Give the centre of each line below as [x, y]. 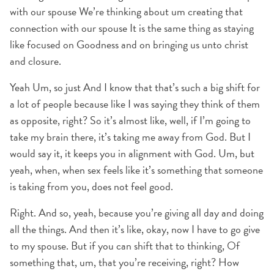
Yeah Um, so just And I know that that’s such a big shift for [135, 87]
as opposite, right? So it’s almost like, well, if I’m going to [130, 120]
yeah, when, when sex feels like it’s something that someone [136, 170]
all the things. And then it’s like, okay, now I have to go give [135, 229]
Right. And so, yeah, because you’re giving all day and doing [137, 213]
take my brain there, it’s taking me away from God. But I [130, 137]
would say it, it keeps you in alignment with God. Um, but [132, 153]
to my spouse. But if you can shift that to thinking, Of [125, 246]
